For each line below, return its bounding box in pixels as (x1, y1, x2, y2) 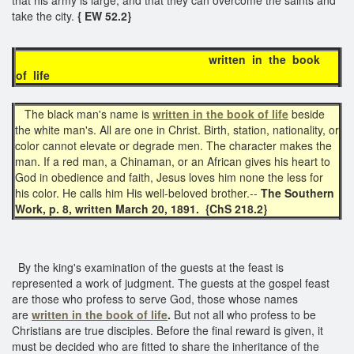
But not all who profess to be (174, 306, 316, 322)
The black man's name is (15, 105, 153, 122)
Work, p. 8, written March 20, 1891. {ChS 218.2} (15, 200, 267, 217)
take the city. (12, 7, 77, 24)
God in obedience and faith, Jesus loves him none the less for (15, 168, 323, 185)
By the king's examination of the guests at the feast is (12, 258, 284, 275)
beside (288, 105, 325, 122)
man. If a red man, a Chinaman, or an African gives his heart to (15, 153, 330, 169)
